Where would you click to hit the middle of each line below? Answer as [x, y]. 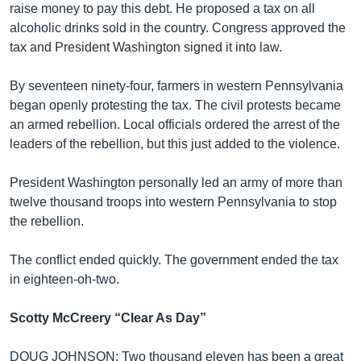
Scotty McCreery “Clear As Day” [108, 318]
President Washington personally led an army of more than [176, 183]
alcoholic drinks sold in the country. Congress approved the [178, 28]
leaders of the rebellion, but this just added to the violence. [175, 144]
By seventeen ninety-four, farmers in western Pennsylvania [176, 86]
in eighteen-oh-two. [64, 279]
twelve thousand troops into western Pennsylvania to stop [173, 202]
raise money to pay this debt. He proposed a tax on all [162, 8]
